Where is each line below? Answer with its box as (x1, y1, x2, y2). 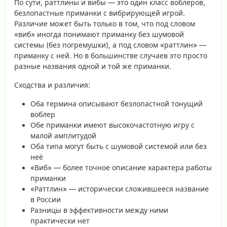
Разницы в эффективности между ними (30, 206, 168, 215)
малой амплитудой (30, 131, 96, 140)
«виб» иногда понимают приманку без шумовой (14, 30, 184, 39)
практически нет (30, 216, 90, 225)
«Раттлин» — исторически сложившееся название (30, 184, 209, 194)
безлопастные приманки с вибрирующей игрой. (14, 9, 185, 18)
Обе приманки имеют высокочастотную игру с (30, 121, 195, 130)
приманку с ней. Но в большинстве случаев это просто (14, 51, 207, 60)
